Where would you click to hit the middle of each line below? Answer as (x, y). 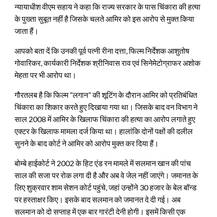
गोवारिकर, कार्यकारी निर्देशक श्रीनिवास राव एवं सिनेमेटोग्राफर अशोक (108, 62)
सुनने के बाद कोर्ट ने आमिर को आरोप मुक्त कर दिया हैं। (87, 143)
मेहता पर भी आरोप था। (46, 75)
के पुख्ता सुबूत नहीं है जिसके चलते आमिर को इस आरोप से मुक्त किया (104, 18)
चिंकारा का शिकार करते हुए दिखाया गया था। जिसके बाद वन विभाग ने (106, 107)
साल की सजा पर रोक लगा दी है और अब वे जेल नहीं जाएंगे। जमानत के (106, 175)
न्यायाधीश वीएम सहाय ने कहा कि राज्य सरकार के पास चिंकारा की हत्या (108, 6)
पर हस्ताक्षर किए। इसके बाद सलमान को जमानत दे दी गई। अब (98, 199)
